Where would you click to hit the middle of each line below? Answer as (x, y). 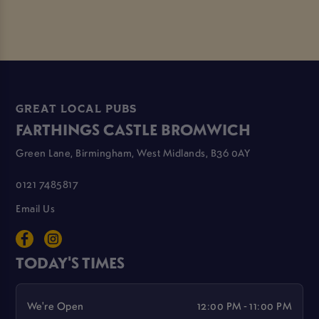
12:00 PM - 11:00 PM (245, 305)
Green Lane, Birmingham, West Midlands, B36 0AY (133, 153)
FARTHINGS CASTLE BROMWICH (134, 129)
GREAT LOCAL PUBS (77, 110)
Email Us (36, 208)
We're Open (55, 305)
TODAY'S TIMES (70, 262)
